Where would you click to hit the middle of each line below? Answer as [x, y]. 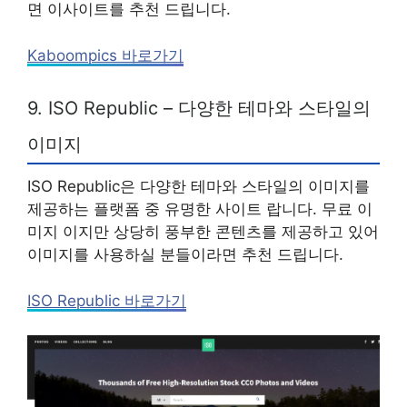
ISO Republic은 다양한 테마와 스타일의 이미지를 [199, 187]
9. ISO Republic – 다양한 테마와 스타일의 [199, 109]
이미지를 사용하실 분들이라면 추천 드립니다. [185, 255]
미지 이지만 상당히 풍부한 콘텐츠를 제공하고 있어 [203, 232]
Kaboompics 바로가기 [105, 55]
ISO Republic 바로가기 [107, 300]
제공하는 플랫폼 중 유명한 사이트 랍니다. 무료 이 [200, 209]
